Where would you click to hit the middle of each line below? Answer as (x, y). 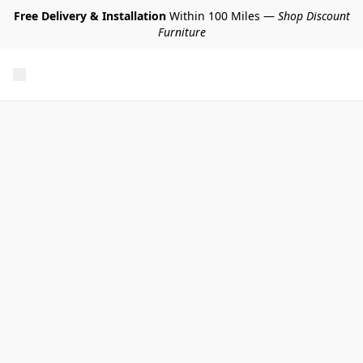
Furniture (181, 32)
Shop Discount (314, 16)
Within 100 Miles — (222, 16)
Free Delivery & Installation (90, 16)
